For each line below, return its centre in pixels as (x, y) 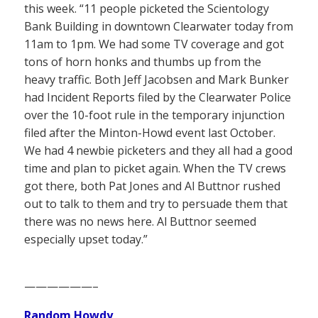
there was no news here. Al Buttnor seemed (140, 221)
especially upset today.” (86, 239)
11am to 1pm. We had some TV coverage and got (154, 44)
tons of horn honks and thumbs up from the (143, 61)
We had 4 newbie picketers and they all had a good (158, 150)
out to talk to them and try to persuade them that (156, 203)
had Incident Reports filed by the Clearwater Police (158, 97)
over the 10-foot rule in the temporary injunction (154, 115)
